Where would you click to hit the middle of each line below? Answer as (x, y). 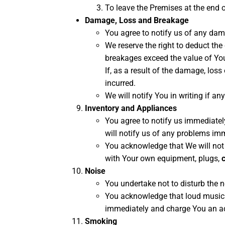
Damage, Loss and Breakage (137, 21)
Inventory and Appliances (131, 108)
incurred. (120, 83)
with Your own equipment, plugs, (163, 159)
